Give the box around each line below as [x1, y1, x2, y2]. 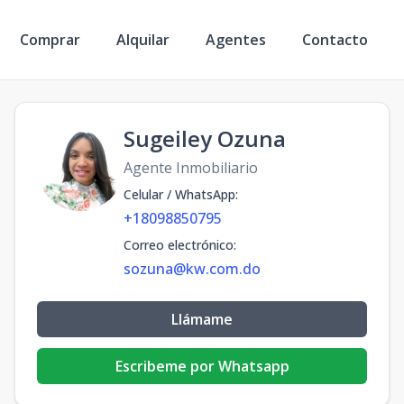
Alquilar [116, 29, 170, 50]
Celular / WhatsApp [124, 186, 235, 203]
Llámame [171, 309, 233, 329]
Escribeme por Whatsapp [115, 356, 289, 376]
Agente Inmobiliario [124, 158, 258, 178]
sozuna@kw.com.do [124, 259, 261, 279]
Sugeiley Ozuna [124, 124, 286, 153]
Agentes [206, 29, 266, 50]
